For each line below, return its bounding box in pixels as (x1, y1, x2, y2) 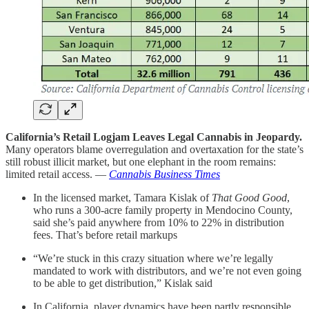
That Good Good (212, 192, 287, 204)
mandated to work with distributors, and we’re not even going (33, 265, 301, 277)
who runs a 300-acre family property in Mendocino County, (33, 204, 292, 217)
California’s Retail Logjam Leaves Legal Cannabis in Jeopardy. (6, 131, 302, 143)
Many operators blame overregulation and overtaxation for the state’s (6, 143, 303, 156)
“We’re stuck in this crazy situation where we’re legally (33, 252, 273, 265)
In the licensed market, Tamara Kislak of (33, 192, 212, 204)
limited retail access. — (6, 168, 109, 181)
